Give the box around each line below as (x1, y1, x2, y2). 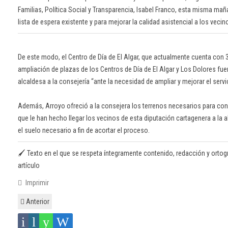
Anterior (24, 197, 49, 206)
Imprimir (23, 179, 49, 187)
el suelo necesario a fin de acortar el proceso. (18, 126, 150, 135)
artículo (18, 161, 40, 170)
